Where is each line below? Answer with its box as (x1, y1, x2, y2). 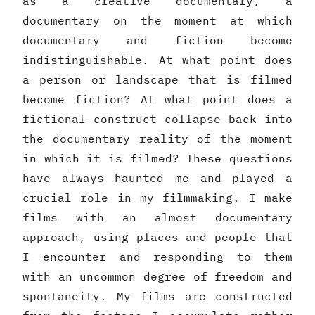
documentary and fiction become (22, 33, 292, 48)
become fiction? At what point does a (22, 92, 292, 107)
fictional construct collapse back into (22, 112, 292, 127)
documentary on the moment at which (22, 13, 292, 28)
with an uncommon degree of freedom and (22, 269, 292, 284)
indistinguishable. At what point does (22, 53, 292, 67)
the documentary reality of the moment (22, 131, 292, 146)
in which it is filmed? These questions (22, 151, 292, 166)
